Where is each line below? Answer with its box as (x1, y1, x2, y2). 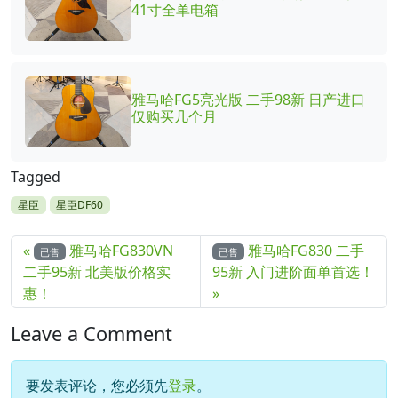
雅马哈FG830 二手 (248, 240, 365, 260)
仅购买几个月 (131, 106, 217, 126)
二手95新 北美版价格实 (22, 261, 171, 282)
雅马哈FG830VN (69, 240, 174, 260)
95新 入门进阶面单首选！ (211, 261, 374, 282)
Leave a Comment (11, 320, 172, 346)
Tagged (11, 166, 60, 187)
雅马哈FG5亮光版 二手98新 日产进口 (131, 89, 365, 109)
